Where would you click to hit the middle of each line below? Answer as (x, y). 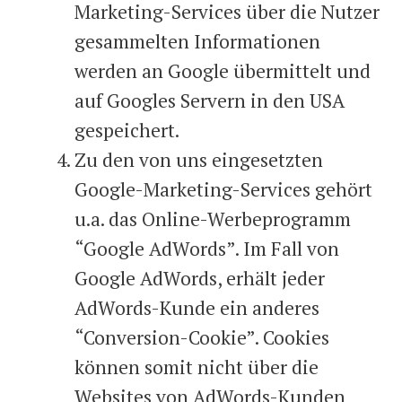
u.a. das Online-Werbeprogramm (213, 219)
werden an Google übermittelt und (223, 71)
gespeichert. (127, 130)
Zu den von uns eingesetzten (199, 160)
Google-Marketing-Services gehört (223, 189)
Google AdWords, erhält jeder (200, 278)
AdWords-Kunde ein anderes (197, 308)
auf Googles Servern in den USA (210, 100)
